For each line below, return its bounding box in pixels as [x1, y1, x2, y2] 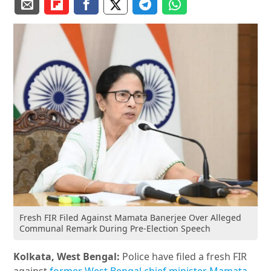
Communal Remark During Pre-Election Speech [19, 223, 211, 235]
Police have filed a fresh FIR [120, 250, 247, 264]
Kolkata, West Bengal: [13, 250, 120, 264]
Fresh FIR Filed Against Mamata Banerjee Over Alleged [19, 212, 242, 224]
